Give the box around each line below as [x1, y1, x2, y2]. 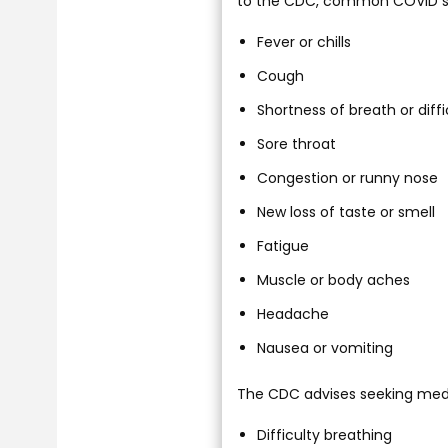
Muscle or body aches [257, 270, 410, 291]
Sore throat [257, 134, 336, 155]
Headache [257, 304, 329, 325]
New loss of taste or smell [257, 202, 435, 223]
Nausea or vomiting [257, 338, 393, 359]
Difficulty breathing [257, 425, 392, 446]
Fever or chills [257, 32, 351, 53]
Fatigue [257, 236, 309, 257]
